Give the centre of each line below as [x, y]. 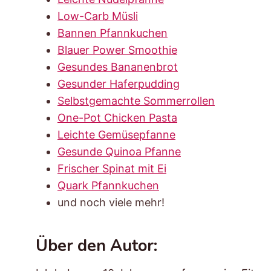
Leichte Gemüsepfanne [116, 134]
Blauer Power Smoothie [117, 50]
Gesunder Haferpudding [119, 83]
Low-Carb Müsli [98, 16]
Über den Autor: [96, 246]
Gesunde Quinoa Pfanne [119, 151]
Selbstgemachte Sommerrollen [136, 100]
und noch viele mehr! [113, 202]
